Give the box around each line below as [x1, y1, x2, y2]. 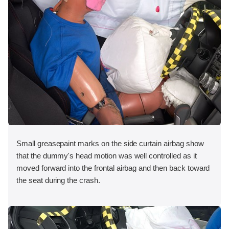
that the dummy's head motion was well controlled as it [16, 151, 197, 160]
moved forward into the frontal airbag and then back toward [16, 163, 210, 172]
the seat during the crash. [16, 175, 100, 185]
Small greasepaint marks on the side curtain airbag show [16, 139, 204, 148]
